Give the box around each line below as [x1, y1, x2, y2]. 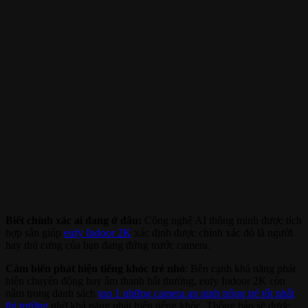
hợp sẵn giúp [5, 227, 64, 239]
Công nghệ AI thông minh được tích [142, 214, 302, 227]
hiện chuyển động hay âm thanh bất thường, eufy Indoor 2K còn [5, 275, 285, 287]
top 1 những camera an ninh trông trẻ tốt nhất [98, 287, 294, 300]
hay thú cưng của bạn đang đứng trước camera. [5, 239, 210, 252]
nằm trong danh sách [5, 287, 98, 300]
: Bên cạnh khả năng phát [185, 263, 296, 275]
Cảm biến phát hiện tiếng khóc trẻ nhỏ [5, 263, 185, 275]
